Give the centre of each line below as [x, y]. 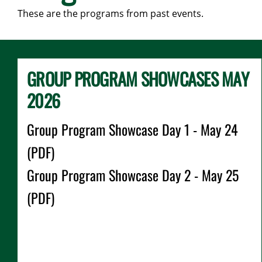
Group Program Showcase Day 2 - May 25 [133, 175]
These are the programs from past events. [111, 13]
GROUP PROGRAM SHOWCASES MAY [138, 79]
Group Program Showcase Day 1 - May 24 [132, 129]
